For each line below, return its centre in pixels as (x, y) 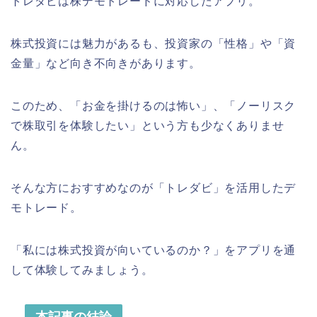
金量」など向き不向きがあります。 (106, 64)
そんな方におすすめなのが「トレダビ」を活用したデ (154, 188)
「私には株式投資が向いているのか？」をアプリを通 (154, 250)
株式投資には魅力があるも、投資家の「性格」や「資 (154, 44)
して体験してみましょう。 (82, 270)
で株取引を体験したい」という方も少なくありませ (148, 126)
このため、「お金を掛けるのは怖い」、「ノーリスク (154, 106)
